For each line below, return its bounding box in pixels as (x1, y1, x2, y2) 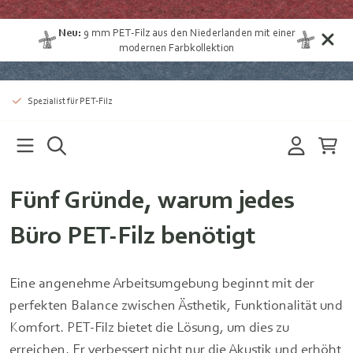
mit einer (251, 26, 295, 39)
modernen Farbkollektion (119, 41, 234, 54)
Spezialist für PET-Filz (27, 95, 112, 106)
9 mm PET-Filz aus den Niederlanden (83, 26, 252, 39)
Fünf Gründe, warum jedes (9, 184, 295, 214)
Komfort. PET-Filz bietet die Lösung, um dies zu (9, 318, 289, 335)
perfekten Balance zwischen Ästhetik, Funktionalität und (9, 296, 343, 313)
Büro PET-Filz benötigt (9, 220, 255, 250)
